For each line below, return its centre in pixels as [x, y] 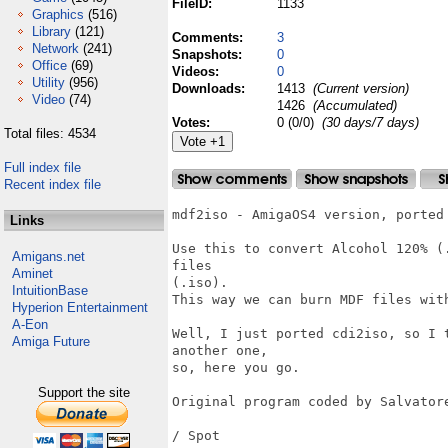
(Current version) [359, 88]
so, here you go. [236, 367]
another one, [220, 350]
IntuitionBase [50, 290]
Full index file [42, 167]
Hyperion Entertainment [80, 307]
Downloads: [210, 88]
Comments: [209, 37]
